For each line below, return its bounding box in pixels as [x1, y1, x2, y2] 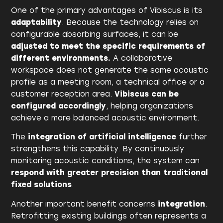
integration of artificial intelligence [28, 132, 177, 142]
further [176, 132, 208, 142]
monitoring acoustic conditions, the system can [11, 156, 200, 166]
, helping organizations [106, 101, 194, 111]
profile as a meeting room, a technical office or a [11, 77, 205, 87]
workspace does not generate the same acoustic [11, 65, 209, 75]
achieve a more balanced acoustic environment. [11, 113, 200, 122]
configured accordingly [11, 101, 107, 111]
